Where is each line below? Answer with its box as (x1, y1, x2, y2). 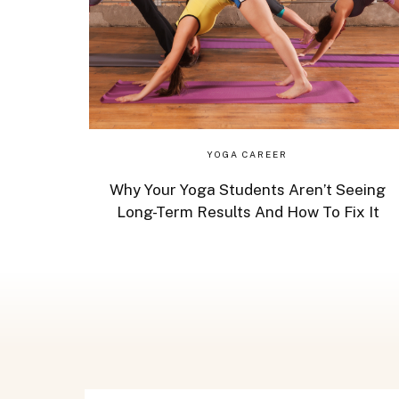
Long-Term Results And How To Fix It (116, 203, 379, 221)
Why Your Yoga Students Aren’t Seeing (110, 181, 386, 199)
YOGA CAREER (207, 149, 288, 159)
